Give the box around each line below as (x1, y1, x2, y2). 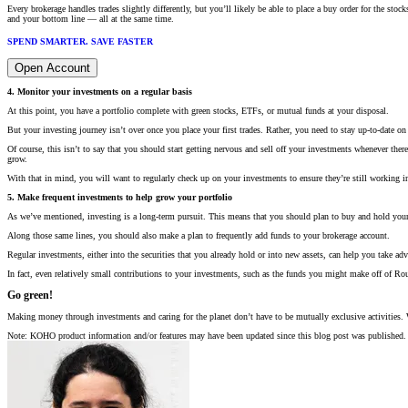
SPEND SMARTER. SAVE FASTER (7, 36, 153, 46)
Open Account (15, 60, 90, 75)
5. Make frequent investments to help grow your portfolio (7, 191, 232, 202)
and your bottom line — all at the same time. (7, 14, 174, 25)
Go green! (7, 289, 53, 301)
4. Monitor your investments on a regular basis (7, 86, 192, 97)
